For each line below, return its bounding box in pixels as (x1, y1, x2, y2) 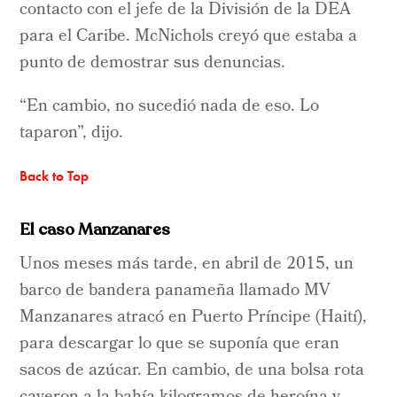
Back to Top (19, 166, 90, 185)
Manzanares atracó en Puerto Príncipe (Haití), (19, 303, 368, 332)
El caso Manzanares (19, 217, 171, 241)
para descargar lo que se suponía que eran (19, 330, 340, 359)
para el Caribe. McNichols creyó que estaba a (19, 22, 358, 51)
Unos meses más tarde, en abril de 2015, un (19, 250, 354, 279)
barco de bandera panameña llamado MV (19, 276, 331, 306)
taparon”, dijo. (19, 119, 124, 148)
